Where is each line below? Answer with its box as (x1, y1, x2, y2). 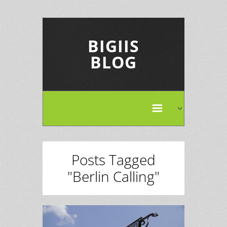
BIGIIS (88, 35, 139, 57)
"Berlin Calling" (67, 167, 160, 186)
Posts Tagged (71, 150, 156, 169)
